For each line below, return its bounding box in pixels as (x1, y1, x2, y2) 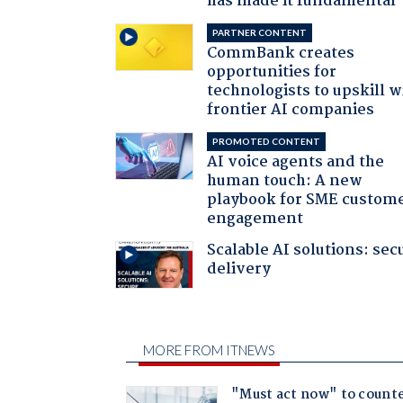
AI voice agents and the (207, 149, 385, 175)
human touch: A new (207, 168, 363, 193)
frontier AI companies (207, 97, 375, 122)
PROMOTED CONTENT (212, 135, 321, 147)
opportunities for (207, 59, 337, 85)
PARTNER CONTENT (212, 26, 308, 38)
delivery (207, 256, 272, 282)
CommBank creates (207, 40, 355, 66)
